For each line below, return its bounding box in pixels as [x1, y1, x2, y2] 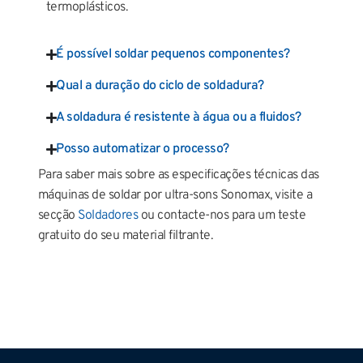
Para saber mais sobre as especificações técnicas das [37, 166, 319, 183]
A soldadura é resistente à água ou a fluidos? [56, 109, 301, 126]
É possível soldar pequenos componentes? [56, 45, 290, 62]
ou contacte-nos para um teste [138, 207, 306, 224]
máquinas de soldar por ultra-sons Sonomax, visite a [37, 186, 313, 203]
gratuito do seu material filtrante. [37, 227, 213, 244]
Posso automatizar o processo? [56, 140, 229, 157]
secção [37, 207, 79, 224]
